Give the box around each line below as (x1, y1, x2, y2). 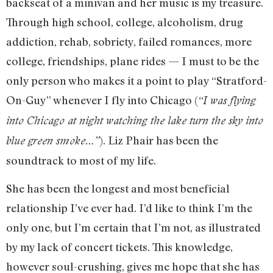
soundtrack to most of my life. (6, 153, 156, 167)
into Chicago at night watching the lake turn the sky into (6, 113, 263, 127)
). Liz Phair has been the (99, 133, 218, 147)
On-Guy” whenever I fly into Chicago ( (6, 93, 198, 107)
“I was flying (198, 93, 256, 107)
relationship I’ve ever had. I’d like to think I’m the (6, 201, 252, 215)
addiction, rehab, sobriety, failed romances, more (6, 34, 252, 48)
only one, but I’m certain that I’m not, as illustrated (6, 221, 261, 235)
